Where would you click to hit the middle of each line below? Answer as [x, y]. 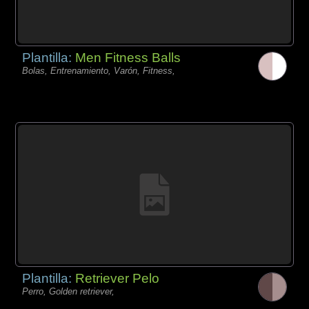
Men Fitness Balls [128, 57]
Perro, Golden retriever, [69, 291]
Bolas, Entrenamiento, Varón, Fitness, [99, 70]
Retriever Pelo [118, 278]
